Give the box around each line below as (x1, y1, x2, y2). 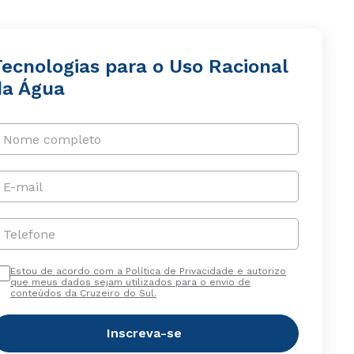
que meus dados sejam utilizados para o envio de (9, 277, 250, 288)
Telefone (2, 226, 55, 242)
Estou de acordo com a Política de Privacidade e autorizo (9, 265, 286, 277)
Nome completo (2, 131, 101, 147)
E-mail (2, 179, 43, 194)
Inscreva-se (107, 326, 183, 341)
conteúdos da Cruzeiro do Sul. (9, 288, 156, 299)
